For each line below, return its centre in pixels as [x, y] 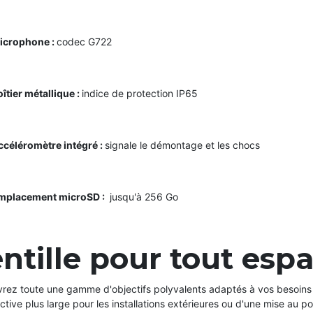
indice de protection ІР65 [140, 93]
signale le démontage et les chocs [182, 145]
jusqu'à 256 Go [143, 196]
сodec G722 [84, 41]
